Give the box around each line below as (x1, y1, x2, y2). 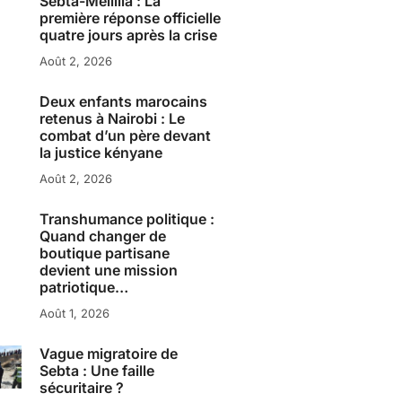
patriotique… (39, 277, 129, 296)
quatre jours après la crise (39, 25, 218, 44)
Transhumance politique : (39, 209, 215, 228)
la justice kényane (39, 143, 163, 162)
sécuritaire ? (39, 378, 128, 397)
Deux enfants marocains (39, 92, 208, 110)
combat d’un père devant (39, 126, 212, 144)
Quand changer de (39, 226, 167, 245)
